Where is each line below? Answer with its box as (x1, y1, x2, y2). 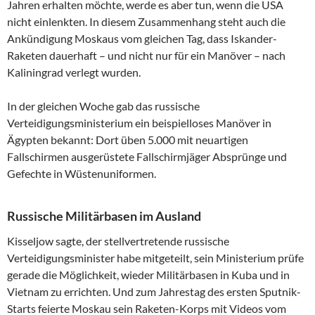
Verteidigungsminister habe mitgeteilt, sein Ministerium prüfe (7, 250, 304, 264)
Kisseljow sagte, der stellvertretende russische (7, 233, 229, 247)
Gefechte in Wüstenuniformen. (7, 166, 156, 180)
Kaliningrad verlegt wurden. (7, 65, 141, 79)
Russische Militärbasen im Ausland (7, 207, 201, 224)
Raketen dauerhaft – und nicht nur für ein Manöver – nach (7, 48, 285, 62)
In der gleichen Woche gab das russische (7, 98, 200, 112)
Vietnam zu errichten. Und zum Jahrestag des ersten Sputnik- (7, 284, 301, 298)
